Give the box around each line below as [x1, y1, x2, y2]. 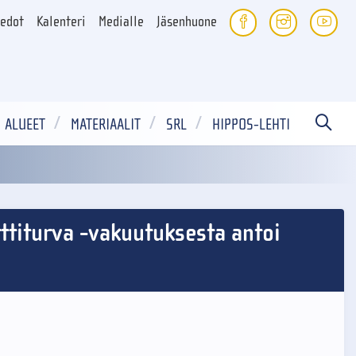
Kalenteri [36, 14, 86, 31]
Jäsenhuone [156, 14, 217, 31]
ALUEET [5, 115, 45, 133]
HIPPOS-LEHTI [212, 115, 290, 133]
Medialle [98, 14, 144, 31]
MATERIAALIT [71, 115, 141, 133]
